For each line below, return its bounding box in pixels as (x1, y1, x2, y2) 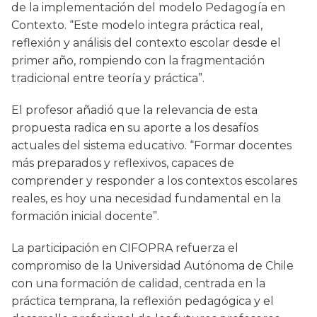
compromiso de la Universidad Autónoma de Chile (11, 259, 294, 273)
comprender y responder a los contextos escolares (11, 174, 297, 188)
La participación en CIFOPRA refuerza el (11, 241, 238, 255)
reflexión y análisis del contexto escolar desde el (11, 36, 281, 50)
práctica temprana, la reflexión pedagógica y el (11, 294, 274, 309)
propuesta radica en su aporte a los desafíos (11, 121, 258, 135)
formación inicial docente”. (11, 209, 159, 224)
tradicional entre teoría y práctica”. (11, 71, 204, 86)
